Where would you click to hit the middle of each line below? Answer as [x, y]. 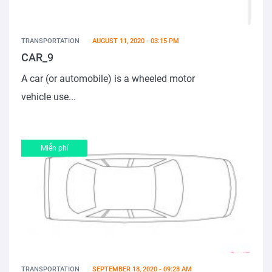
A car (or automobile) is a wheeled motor [108, 79]
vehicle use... [49, 97]
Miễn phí [54, 148]
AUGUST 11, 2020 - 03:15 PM [136, 41]
